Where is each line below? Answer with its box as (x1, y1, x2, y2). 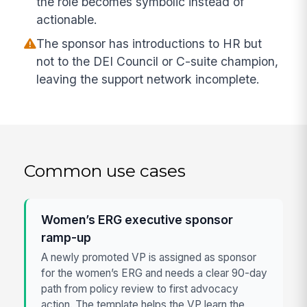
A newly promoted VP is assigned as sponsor (41, 250, 257, 264)
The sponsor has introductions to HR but (36, 36, 262, 51)
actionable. (36, 12, 98, 27)
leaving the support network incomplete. (36, 71, 260, 86)
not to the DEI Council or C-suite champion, (36, 53, 279, 69)
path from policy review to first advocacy (41, 282, 239, 295)
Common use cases (24, 160, 186, 181)
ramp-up (41, 230, 92, 245)
